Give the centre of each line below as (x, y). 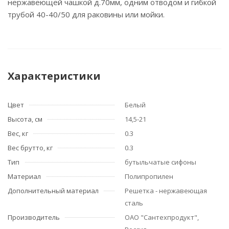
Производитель (34, 217)
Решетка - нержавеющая (166, 191)
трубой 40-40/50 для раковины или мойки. (86, 14)
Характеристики (54, 76)
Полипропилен (149, 176)
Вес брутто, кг (30, 148)
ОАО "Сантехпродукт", (162, 217)
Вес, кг (18, 133)
